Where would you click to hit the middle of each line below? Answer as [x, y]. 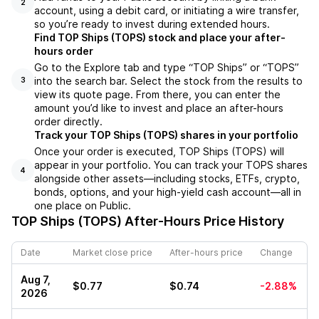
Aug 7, [36, 280]
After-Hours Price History [203, 221]
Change [276, 253]
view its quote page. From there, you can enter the [157, 95]
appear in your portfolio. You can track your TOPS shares [171, 165]
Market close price [113, 253]
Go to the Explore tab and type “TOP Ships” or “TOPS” [167, 68]
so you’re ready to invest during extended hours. [152, 24]
